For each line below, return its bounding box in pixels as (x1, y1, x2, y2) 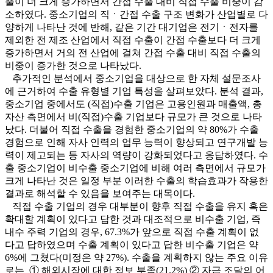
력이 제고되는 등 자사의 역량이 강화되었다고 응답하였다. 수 (5, 150, 268, 161)
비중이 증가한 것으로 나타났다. (5, 60, 141, 71)
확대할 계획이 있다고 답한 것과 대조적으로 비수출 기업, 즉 (5, 214, 261, 225)
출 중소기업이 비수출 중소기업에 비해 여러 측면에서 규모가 (5, 163, 266, 174)
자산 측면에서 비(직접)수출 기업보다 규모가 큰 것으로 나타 (5, 112, 262, 122)
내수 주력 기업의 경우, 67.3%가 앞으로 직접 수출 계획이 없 (5, 227, 259, 238)
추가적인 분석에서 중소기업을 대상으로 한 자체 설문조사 (5, 73, 261, 84)
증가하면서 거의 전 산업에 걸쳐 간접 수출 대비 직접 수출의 (5, 48, 261, 58)
